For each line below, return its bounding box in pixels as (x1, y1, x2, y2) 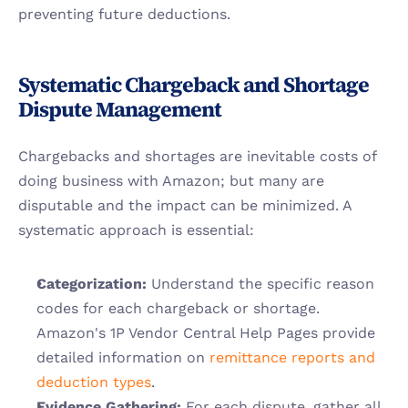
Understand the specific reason (147, 275, 374, 292)
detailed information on (36, 349, 205, 366)
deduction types (36, 373, 151, 391)
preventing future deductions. (18, 5, 230, 23)
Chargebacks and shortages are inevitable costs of (18, 148, 376, 165)
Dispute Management (18, 95, 221, 124)
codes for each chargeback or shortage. (36, 300, 320, 317)
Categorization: (36, 275, 147, 292)
